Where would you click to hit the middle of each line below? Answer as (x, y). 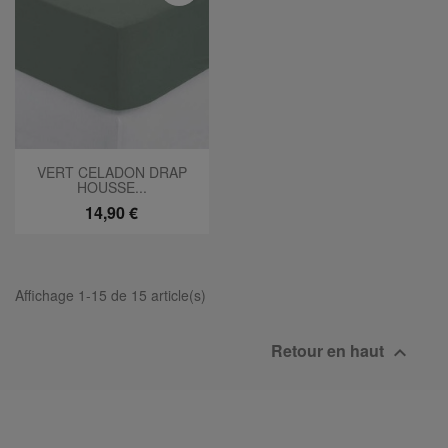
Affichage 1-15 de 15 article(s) (110, 294)
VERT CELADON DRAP (111, 171)
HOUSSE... (111, 186)
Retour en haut (329, 351)
